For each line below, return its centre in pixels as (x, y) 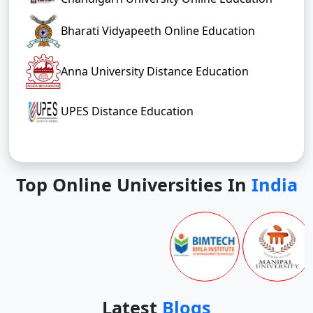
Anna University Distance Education (155, 71)
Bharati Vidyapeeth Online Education (158, 31)
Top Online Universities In (131, 184)
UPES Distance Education (127, 111)
